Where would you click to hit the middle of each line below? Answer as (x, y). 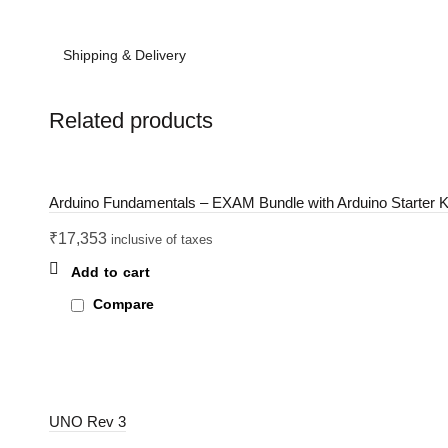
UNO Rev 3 (87, 422)
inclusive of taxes (161, 240)
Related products (130, 121)
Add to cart (110, 272)
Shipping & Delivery (124, 55)
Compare (123, 304)
